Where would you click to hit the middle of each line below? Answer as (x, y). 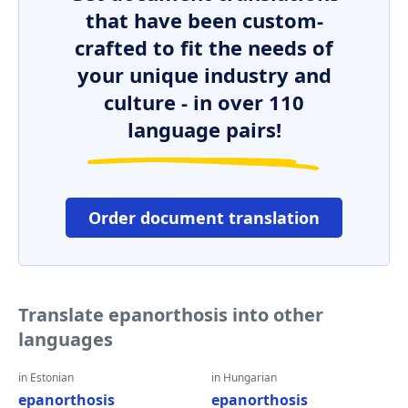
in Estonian (46, 377)
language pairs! (204, 129)
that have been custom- (204, 20)
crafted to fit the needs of (204, 47)
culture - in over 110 (204, 102)
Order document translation (204, 218)
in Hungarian (244, 377)
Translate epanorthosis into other (171, 315)
